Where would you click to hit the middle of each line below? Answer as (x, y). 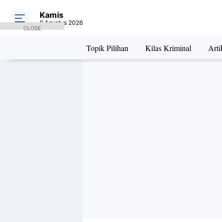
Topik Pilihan (107, 48)
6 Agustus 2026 (61, 23)
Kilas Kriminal (168, 48)
